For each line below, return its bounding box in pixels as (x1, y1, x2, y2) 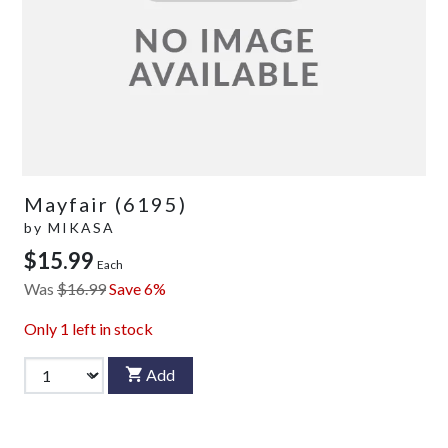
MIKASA (48, 218, 115, 236)
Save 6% (109, 278, 166, 298)
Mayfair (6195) (24, 191, 187, 216)
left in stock (69, 318, 153, 338)
